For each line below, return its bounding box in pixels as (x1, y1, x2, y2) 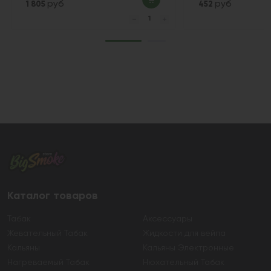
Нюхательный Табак (143, 258, 224, 267)
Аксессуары (143, 214, 192, 223)
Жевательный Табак (7, 229, 88, 238)
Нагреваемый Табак (7, 258, 90, 267)
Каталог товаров (7, 191, 98, 202)
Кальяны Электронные (143, 243, 234, 252)
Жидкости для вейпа (143, 229, 226, 238)
